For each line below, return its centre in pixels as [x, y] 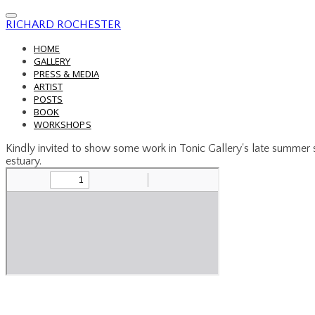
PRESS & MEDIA [66, 74]
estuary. [25, 161]
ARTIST [49, 86]
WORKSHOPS [63, 124]
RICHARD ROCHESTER [63, 25]
